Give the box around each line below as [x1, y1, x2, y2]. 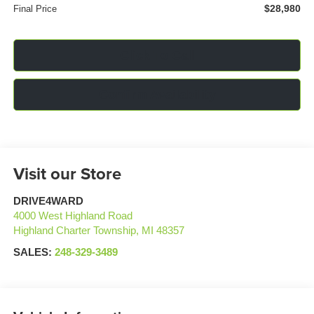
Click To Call [119, 48, 195, 63]
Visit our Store [13, 161, 121, 186]
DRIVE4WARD [13, 196, 83, 207]
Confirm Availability [98, 88, 216, 102]
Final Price [13, 4, 57, 15]
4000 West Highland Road [13, 210, 132, 222]
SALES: [13, 247, 55, 259]
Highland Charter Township [13, 225, 136, 237]
